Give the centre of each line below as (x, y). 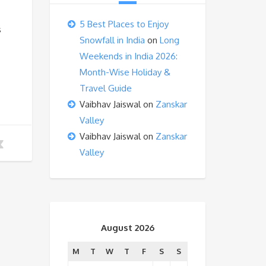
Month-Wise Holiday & (125, 72)
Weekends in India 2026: (128, 56)
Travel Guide (105, 88)
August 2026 (127, 228)
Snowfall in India (112, 40)
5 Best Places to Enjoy (124, 24)
